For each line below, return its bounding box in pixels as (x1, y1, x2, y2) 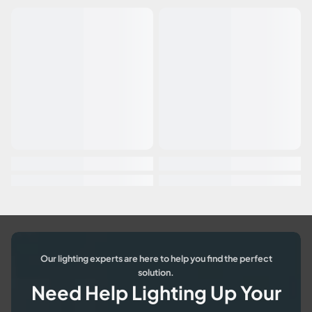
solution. (138, 266, 174, 278)
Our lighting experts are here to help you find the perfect (40, 252, 272, 264)
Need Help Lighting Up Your (31, 280, 281, 304)
